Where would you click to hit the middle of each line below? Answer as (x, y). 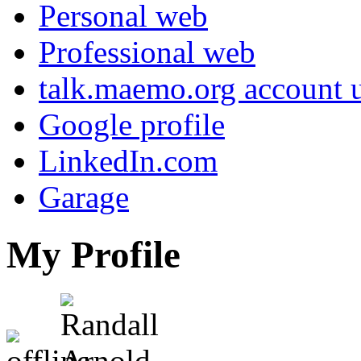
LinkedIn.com (128, 161)
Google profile (132, 125)
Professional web (147, 52)
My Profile (93, 254)
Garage (84, 197)
